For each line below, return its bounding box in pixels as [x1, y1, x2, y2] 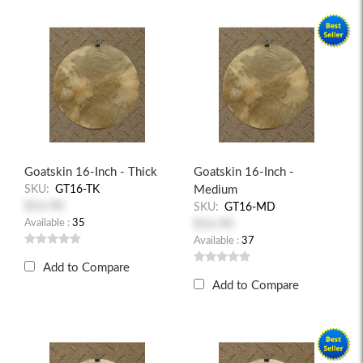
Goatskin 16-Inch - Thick [24, 166, 157, 178]
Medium [194, 184, 237, 196]
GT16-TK [55, 184, 100, 195]
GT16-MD [224, 202, 275, 213]
